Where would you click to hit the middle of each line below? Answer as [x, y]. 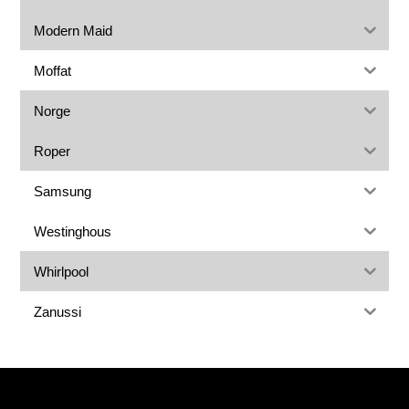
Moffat [53, 70]
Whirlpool [62, 271]
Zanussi [58, 311]
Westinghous [73, 231]
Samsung [63, 191]
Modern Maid [73, 30]
